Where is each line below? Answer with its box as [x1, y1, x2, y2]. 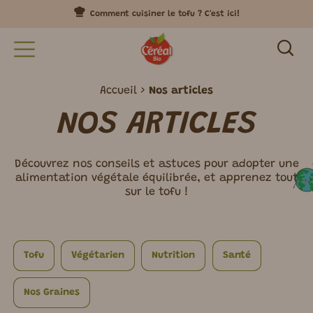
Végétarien [71, 251, 125, 261]
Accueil [100, 85, 137, 96]
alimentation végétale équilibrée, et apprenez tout [15, 173, 298, 184]
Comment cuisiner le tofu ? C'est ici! [90, 10, 240, 18]
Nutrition [152, 251, 196, 261]
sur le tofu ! [124, 187, 189, 198]
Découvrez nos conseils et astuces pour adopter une [14, 159, 299, 170]
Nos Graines [24, 288, 80, 298]
